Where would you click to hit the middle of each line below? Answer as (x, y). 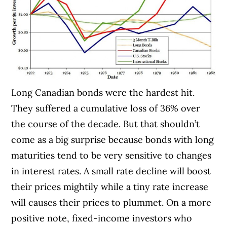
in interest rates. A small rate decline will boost (111, 171)
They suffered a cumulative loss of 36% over (106, 108)
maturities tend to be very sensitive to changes (111, 155)
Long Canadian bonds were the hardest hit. (103, 92)
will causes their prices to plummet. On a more (111, 202)
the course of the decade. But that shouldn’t (106, 124)
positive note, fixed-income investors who (102, 218)
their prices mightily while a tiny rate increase (110, 186)
